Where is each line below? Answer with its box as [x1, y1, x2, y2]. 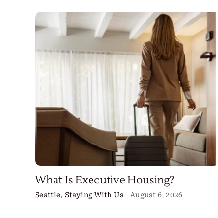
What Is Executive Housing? [35, 173, 174, 187]
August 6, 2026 [130, 191, 182, 199]
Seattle [35, 191, 61, 199]
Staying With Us [64, 191, 124, 199]
